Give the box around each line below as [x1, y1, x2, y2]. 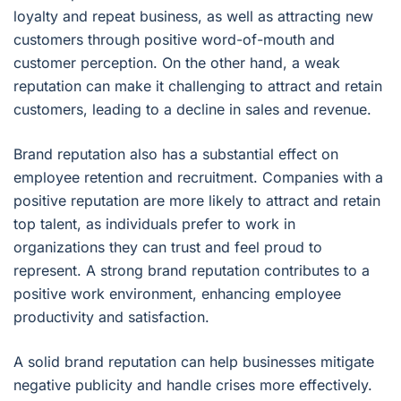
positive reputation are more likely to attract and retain [13, 192, 380, 210]
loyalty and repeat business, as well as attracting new [13, 7, 373, 26]
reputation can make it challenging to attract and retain [13, 77, 382, 96]
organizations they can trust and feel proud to [13, 238, 322, 257]
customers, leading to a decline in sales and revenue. [13, 100, 371, 119]
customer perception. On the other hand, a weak [13, 54, 340, 73]
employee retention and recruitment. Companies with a [13, 168, 383, 187]
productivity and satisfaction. [13, 308, 209, 327]
